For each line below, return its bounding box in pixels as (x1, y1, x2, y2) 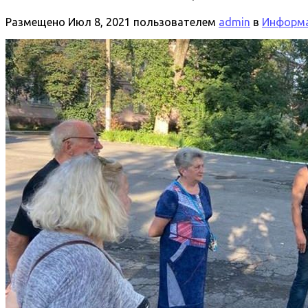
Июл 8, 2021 (68, 15, 131, 28)
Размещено (5, 15, 68, 28)
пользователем (131, 15, 219, 28)
